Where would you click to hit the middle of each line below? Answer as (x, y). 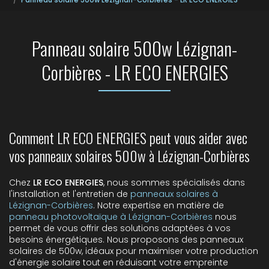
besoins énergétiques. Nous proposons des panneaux (126, 240)
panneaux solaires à (174, 194)
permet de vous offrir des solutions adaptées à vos (120, 228)
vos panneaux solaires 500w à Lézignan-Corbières (129, 156)
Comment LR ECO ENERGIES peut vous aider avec (128, 138)
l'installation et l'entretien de (70, 194)
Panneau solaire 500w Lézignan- (134, 48)
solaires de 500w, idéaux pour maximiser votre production (134, 251)
